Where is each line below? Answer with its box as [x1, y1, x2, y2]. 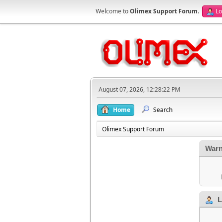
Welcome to [96, 7, 130, 15]
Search [153, 106, 172, 114]
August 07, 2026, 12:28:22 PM [99, 85, 180, 94]
